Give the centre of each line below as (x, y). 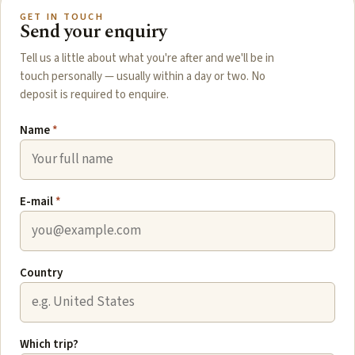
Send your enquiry (94, 31)
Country (41, 273)
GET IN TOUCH (62, 16)
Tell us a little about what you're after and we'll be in (147, 58)
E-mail (38, 201)
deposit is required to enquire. (94, 94)
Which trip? (49, 344)
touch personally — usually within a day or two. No (143, 76)
